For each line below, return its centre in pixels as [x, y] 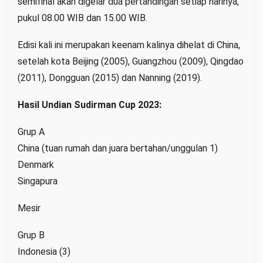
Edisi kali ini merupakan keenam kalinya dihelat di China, [129, 45]
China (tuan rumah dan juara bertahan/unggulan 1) [118, 148]
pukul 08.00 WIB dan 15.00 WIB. [82, 18]
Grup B [31, 235]
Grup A [31, 131]
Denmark [36, 164]
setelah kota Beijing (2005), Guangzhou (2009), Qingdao [131, 61]
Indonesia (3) [44, 251]
